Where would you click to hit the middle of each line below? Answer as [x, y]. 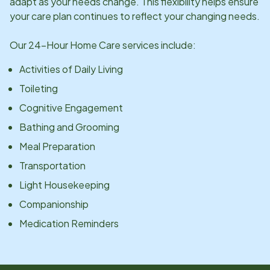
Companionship [54, 204]
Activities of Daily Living [71, 69]
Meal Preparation [57, 146]
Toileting [39, 88]
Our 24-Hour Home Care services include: [103, 45]
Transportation [52, 165]
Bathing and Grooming [69, 127]
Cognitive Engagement [71, 107]
